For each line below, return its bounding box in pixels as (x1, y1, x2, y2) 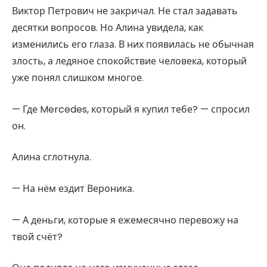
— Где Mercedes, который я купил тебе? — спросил (12, 102, 250, 116)
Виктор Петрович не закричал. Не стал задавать (12, 4, 238, 18)
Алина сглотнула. (12, 150, 91, 164)
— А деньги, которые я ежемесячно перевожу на (12, 213, 238, 227)
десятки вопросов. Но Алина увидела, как (12, 21, 203, 35)
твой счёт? (12, 229, 63, 244)
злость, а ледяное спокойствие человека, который (12, 54, 247, 69)
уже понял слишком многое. (12, 71, 144, 85)
